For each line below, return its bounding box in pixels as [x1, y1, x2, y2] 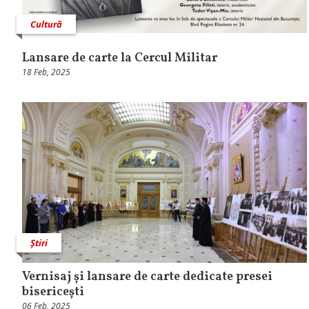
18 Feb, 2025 [22, 66, 70, 79]
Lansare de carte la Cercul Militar [22, 50, 217, 68]
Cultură [30, 18, 62, 31]
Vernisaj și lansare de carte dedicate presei [22, 268, 272, 286]
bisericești [22, 283, 84, 301]
